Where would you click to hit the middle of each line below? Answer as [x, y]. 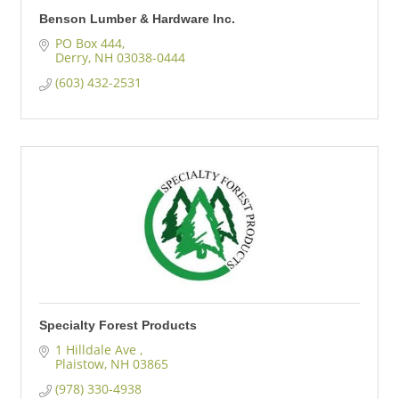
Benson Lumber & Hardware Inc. [137, 19]
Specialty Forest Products [118, 325]
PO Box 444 [88, 43]
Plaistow [79, 364]
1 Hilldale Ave [97, 350]
